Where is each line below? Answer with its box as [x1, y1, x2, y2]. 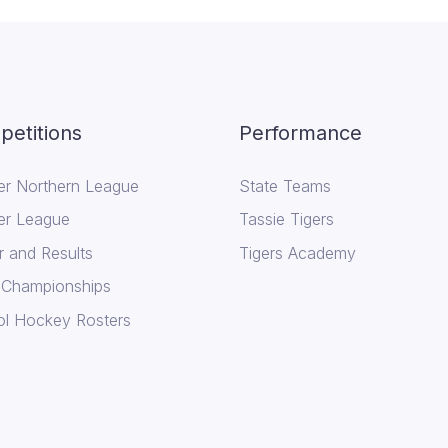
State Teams [239, 175, 331, 196]
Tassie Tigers [239, 209, 334, 230]
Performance [239, 120, 362, 145]
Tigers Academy [239, 242, 356, 263]
